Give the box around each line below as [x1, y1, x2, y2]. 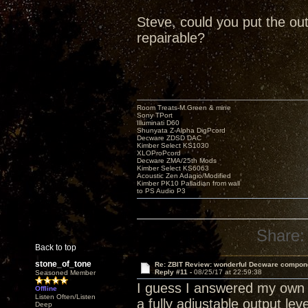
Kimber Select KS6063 [137, 164, 209, 172]
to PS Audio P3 [137, 187, 186, 195]
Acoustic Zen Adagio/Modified [137, 172, 231, 179]
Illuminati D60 [137, 119, 179, 126]
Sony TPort [137, 111, 173, 119]
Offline [35, 285, 57, 292]
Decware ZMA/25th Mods [137, 157, 217, 164]
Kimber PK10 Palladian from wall [137, 179, 240, 187]
